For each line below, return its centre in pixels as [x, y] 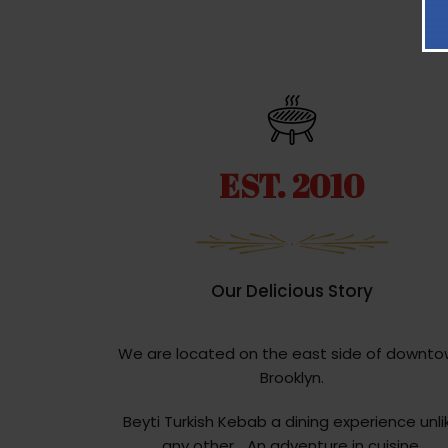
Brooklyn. [291, 378]
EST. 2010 [292, 186]
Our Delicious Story [291, 291]
